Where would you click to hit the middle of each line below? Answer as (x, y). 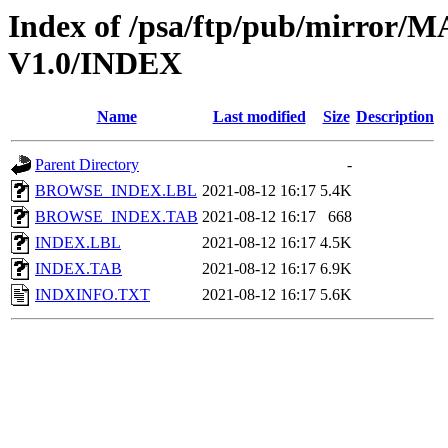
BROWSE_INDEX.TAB (116, 217)
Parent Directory (87, 165)
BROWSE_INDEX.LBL (116, 191)
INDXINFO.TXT (92, 295)
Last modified (259, 117)
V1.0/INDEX (95, 63)
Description (395, 117)
